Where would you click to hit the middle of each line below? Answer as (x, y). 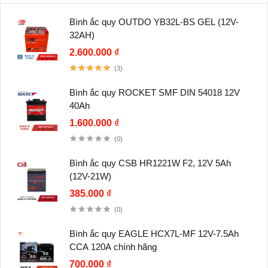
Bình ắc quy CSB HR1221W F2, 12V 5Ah (150, 163)
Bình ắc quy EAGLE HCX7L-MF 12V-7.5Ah (154, 234)
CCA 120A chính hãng (113, 247)
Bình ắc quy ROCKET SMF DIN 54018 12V (155, 93)
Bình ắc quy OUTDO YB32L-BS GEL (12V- (154, 22)
